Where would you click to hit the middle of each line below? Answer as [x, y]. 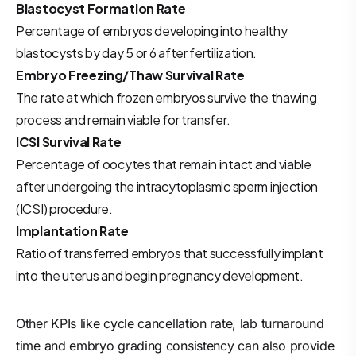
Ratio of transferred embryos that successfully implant [170, 253]
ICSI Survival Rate [69, 142]
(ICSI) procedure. [64, 209]
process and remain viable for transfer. [123, 120]
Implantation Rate [72, 231]
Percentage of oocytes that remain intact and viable [164, 164]
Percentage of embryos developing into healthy [152, 31]
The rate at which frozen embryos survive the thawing [166, 97]
